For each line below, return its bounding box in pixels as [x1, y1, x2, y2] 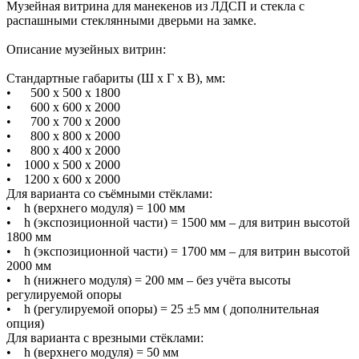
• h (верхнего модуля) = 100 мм [6, 200, 185, 215]
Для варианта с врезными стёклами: [6, 330, 204, 345]
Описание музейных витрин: [6, 42, 166, 56]
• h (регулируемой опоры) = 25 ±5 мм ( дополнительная [6, 301, 319, 316]
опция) [6, 316, 44, 330]
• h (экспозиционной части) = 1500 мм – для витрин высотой [6, 215, 350, 229]
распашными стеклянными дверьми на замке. [6, 13, 256, 27]
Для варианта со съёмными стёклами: [6, 186, 212, 200]
